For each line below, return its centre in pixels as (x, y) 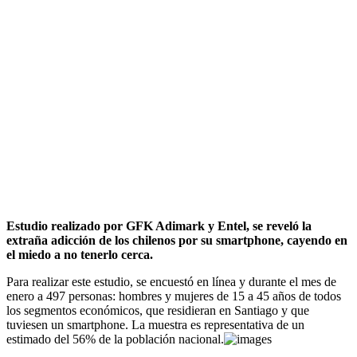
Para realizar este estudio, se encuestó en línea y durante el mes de (171, 282)
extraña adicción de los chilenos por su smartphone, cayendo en (177, 241)
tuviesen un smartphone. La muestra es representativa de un (155, 325)
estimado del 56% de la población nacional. (115, 339)
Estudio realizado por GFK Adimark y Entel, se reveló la (159, 226)
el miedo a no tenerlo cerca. (81, 255)
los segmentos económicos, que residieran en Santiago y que (158, 311)
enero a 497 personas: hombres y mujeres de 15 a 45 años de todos (174, 296)
